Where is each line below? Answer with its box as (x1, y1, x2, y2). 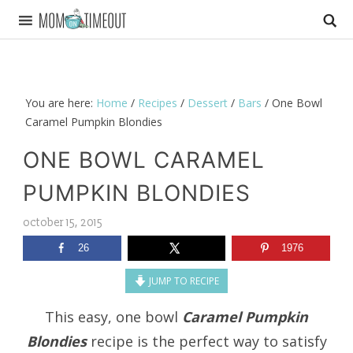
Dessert (187, 95, 228, 110)
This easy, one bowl (45, 307, 182, 326)
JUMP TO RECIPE (146, 273, 219, 288)
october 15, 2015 (22, 215, 102, 229)
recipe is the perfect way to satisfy (86, 331, 327, 351)
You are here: (24, 95, 96, 110)
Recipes (137, 95, 177, 110)
